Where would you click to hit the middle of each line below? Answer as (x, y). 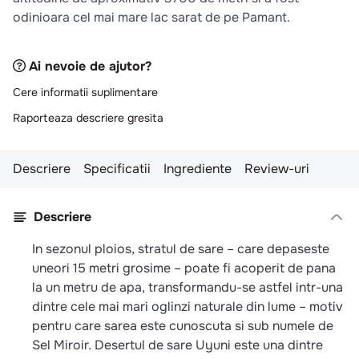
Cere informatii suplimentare (85, 92)
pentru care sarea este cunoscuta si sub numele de (183, 325)
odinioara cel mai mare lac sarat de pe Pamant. (151, 17)
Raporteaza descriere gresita (88, 117)
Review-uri (277, 168)
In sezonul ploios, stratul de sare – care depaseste (181, 248)
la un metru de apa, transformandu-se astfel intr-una (188, 287)
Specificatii (117, 168)
